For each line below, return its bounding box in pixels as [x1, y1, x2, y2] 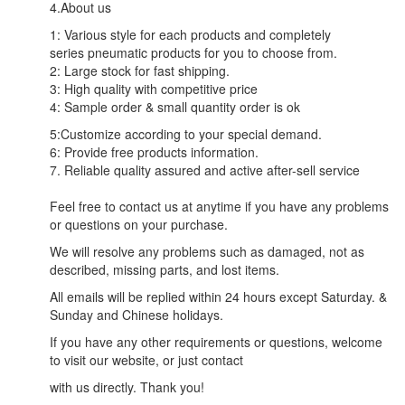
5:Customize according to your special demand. [50, 125, 322, 144]
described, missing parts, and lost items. [50, 260, 283, 279]
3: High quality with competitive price [50, 80, 258, 99]
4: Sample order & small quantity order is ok [50, 98, 300, 117]
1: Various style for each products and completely [50, 25, 331, 44]
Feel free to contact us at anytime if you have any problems [50, 197, 389, 216]
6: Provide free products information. [50, 143, 259, 162]
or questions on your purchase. [50, 215, 231, 234]
